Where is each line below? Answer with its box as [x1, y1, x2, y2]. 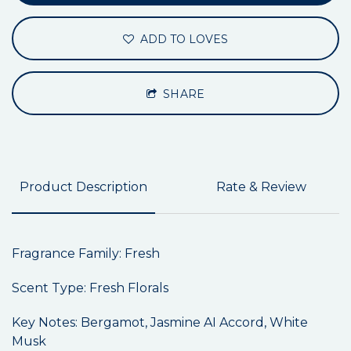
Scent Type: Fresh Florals [12, 280, 168, 296]
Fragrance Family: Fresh [12, 246, 160, 262]
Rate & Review [215, 179, 306, 195]
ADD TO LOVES [136, 32, 229, 47]
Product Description [20, 179, 147, 195]
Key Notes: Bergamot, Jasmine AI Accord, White [12, 315, 308, 331]
